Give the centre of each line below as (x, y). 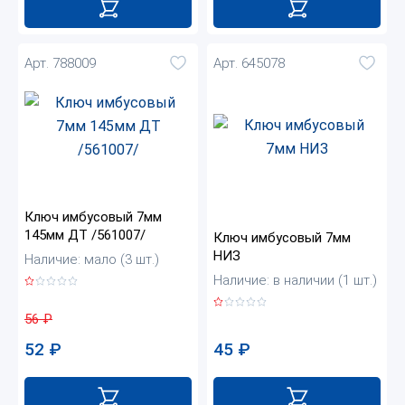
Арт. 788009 (60, 63)
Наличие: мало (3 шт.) (92, 260)
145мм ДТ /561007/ (85, 235)
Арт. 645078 (249, 63)
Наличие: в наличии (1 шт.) (295, 281)
